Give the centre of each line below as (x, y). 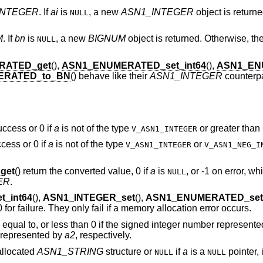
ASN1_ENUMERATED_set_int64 (134, 65)
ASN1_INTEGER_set (89, 198)
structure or (129, 251)
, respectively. (103, 235)
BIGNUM (107, 39)
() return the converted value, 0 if (82, 171)
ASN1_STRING (70, 251)
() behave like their (110, 76)
